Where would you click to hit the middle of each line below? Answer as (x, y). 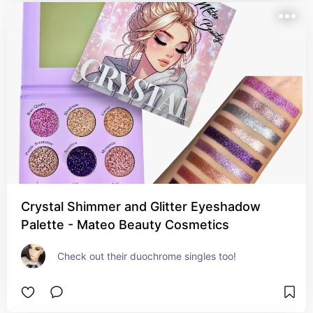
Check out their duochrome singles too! (147, 256)
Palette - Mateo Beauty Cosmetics (125, 225)
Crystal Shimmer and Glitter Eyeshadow (141, 206)
